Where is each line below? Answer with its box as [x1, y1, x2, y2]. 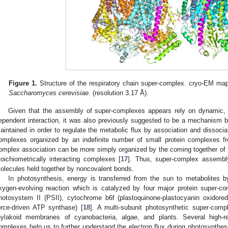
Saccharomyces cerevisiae [9, 89, 89, 97]
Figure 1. [9, 79, 38, 87]
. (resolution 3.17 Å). [89, 89, 149, 97]
